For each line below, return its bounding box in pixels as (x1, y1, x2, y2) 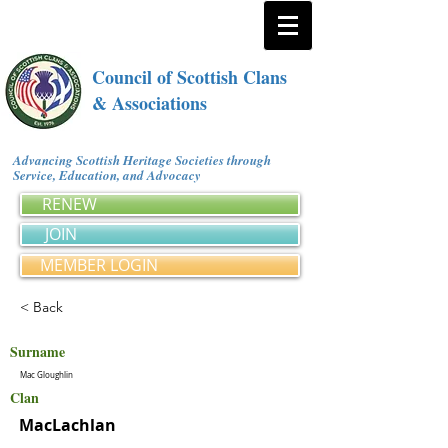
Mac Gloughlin (20, 370, 73, 380)
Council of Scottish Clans (92, 64, 287, 90)
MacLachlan (19, 414, 116, 436)
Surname (10, 341, 65, 362)
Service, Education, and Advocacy (13, 166, 208, 184)
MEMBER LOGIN (40, 254, 158, 276)
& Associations (92, 90, 207, 116)
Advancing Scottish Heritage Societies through (13, 151, 271, 169)
